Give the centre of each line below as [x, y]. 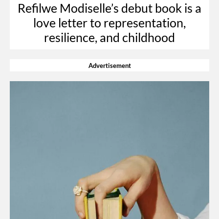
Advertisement [109, 65]
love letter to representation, [109, 22]
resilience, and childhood [109, 37]
